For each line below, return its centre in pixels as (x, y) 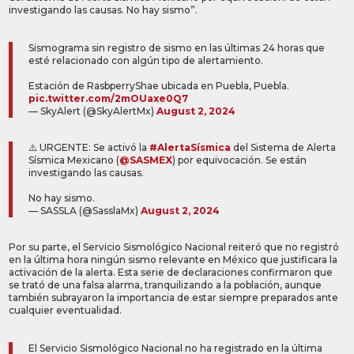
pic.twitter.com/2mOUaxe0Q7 (109, 99)
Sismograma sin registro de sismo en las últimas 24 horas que (177, 48)
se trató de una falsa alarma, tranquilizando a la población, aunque (166, 285)
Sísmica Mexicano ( (74, 160)
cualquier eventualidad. (66, 311)
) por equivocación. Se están (240, 160)
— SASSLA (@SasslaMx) (85, 211)
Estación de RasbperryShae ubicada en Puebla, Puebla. (159, 86)
